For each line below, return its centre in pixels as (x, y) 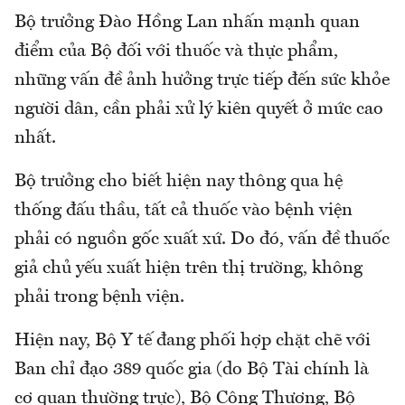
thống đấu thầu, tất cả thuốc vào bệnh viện (184, 210)
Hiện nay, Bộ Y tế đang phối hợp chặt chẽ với (193, 340)
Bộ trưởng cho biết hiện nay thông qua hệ (179, 181)
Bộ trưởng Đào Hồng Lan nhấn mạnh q (172, 22)
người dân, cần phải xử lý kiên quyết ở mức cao (199, 109)
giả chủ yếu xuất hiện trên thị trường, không (188, 268)
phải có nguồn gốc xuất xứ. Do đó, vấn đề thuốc (202, 239)
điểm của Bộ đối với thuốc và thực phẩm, (176, 51)
